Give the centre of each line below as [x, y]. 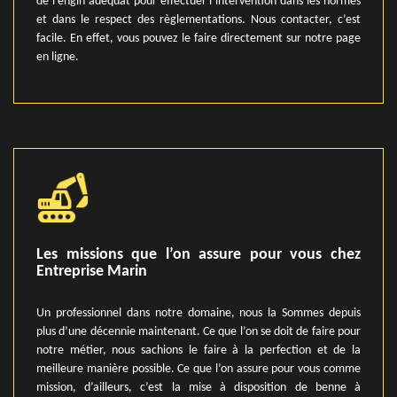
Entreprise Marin [92, 272]
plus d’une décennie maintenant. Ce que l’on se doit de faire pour [198, 332]
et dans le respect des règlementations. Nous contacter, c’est [198, 20]
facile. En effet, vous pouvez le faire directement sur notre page [198, 39]
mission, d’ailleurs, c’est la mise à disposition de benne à [198, 388]
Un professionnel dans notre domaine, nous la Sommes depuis [198, 313]
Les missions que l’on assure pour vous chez [198, 255]
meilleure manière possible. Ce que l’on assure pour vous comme [198, 369]
